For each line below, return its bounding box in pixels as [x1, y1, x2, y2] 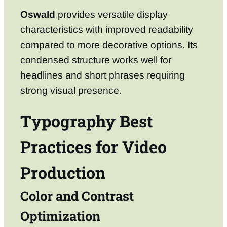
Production [20, 161, 105, 183]
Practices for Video [20, 135, 167, 158]
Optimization [20, 207, 100, 224]
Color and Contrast [20, 186, 134, 204]
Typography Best [20, 109, 153, 132]
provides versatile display [55, 9, 168, 20]
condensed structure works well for [20, 54, 171, 65]
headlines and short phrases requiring [20, 69, 185, 81]
